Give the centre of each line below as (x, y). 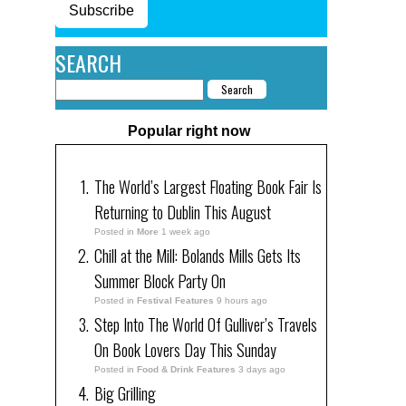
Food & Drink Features (186, 369)
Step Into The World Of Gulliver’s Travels (206, 324)
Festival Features (175, 300)
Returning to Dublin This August (183, 212)
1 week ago (186, 231)
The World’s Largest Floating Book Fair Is (208, 186)
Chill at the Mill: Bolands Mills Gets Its (198, 255)
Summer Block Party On (160, 280)
